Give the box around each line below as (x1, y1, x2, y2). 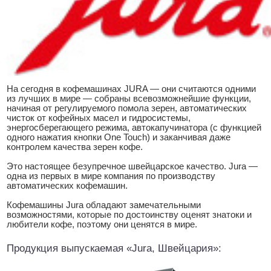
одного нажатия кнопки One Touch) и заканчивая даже (7, 132, 230, 142)
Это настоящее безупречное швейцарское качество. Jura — (7, 161, 258, 171)
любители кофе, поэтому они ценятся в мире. (7, 219, 197, 229)
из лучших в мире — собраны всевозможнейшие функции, (7, 93, 251, 103)
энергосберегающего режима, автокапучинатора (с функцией (7, 122, 261, 132)
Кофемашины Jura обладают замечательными (7, 200, 201, 210)
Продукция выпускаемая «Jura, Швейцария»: (7, 242, 221, 254)
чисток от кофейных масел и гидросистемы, (7, 113, 191, 123)
